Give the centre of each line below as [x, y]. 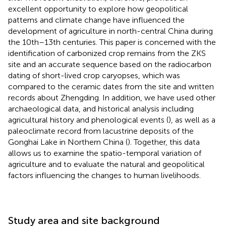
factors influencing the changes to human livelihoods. [104, 175]
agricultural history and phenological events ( [88, 120]
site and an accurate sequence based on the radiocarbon [110, 64]
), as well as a [192, 120]
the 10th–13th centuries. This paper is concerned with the [112, 42]
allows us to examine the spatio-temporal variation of [105, 153]
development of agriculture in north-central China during [110, 31]
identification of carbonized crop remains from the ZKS [107, 53]
